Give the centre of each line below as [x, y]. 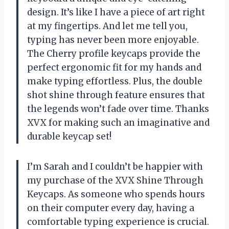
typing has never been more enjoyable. [113, 40]
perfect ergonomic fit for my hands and [114, 67]
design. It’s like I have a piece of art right [116, 12]
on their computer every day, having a [111, 208]
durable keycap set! [69, 136]
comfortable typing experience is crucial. [118, 222]
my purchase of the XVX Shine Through [115, 180]
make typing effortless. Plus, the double [115, 81]
